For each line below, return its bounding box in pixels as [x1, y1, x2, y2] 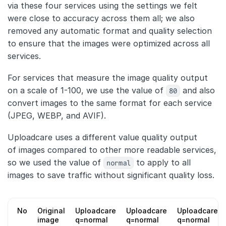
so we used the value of [8, 157, 103, 167]
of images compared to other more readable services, [8, 144, 216, 155]
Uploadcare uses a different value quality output [8, 132, 197, 142]
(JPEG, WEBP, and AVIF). [8, 110, 106, 121]
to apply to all [134, 157, 191, 167]
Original [37, 206, 65, 215]
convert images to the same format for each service [8, 97, 212, 108]
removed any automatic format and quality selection [8, 25, 212, 36]
